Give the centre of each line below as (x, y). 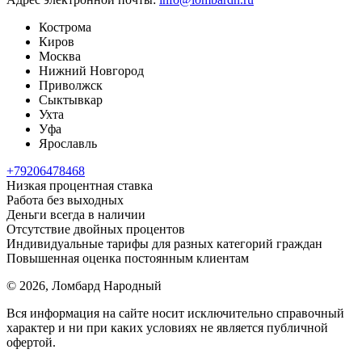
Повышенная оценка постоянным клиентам (128, 258)
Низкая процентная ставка (80, 185)
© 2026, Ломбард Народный (84, 285)
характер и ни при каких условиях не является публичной (167, 327)
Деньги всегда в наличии (76, 214)
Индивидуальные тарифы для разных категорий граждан (164, 243)
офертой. (31, 342)
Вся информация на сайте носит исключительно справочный (175, 313)
